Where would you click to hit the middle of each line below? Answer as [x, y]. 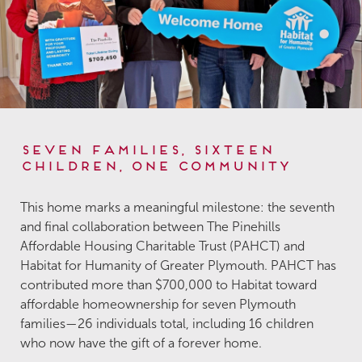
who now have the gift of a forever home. [141, 343]
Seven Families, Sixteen [147, 148]
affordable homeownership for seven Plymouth [158, 305]
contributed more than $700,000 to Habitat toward [168, 285]
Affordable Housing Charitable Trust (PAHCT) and [162, 246]
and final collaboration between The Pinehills [150, 227]
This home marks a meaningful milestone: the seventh [177, 208]
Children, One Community [155, 164]
